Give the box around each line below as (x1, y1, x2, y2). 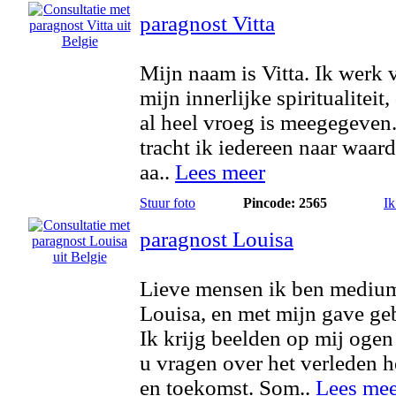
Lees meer (175, 160, 265, 184)
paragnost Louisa (140, 227, 293, 251)
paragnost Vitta (140, 11, 275, 35)
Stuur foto (140, 195, 195, 210)
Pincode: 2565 (243, 195, 327, 210)
